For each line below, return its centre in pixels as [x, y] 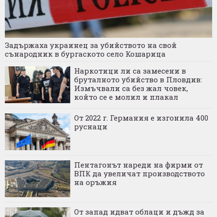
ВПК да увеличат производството [139, 173]
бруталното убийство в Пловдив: [138, 79]
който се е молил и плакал [126, 97]
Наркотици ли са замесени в [130, 70]
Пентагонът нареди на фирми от [139, 164]
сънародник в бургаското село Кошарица [85, 54]
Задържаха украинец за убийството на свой [91, 45]
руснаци [91, 126]
